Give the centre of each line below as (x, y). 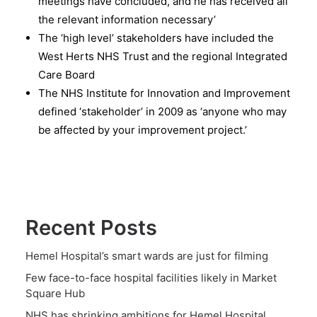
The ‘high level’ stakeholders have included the (156, 38)
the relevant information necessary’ (127, 19)
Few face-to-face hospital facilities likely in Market (151, 278)
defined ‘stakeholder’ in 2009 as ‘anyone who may (162, 111)
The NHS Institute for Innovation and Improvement (164, 93)
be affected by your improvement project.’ (143, 130)
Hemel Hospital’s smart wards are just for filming (147, 256)
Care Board (67, 75)
